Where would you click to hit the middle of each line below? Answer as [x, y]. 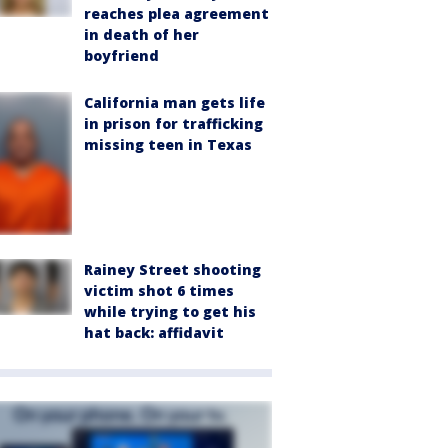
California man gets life [174, 103]
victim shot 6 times [159, 291]
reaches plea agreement [176, 14]
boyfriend [121, 56]
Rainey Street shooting [172, 270]
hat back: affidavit [154, 333]
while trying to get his [170, 312]
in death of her [141, 35]
